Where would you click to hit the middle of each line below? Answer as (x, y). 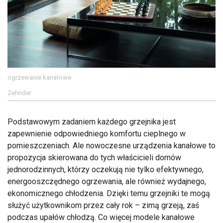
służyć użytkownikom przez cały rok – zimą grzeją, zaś (103, 206)
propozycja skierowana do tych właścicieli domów (94, 158)
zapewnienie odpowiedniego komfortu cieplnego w (97, 134)
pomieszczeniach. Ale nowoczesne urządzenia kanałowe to (111, 146)
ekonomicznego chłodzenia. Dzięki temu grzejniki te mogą (109, 194)
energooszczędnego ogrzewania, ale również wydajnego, (107, 182)
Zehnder (19, 93)
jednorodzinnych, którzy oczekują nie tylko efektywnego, (106, 170)
